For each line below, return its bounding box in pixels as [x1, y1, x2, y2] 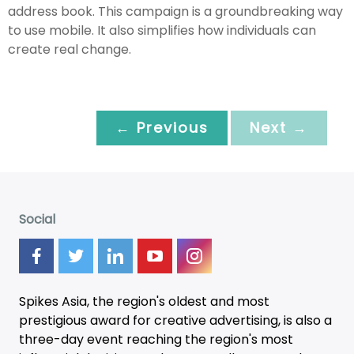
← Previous [115, 117, 209, 137]
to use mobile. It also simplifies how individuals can [8, 21, 316, 40]
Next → [250, 117, 308, 137]
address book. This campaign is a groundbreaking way [8, 2, 343, 21]
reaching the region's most [123, 330, 293, 348]
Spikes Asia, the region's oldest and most [19, 292, 269, 311]
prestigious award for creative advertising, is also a [19, 311, 332, 330]
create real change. [8, 40, 131, 58]
